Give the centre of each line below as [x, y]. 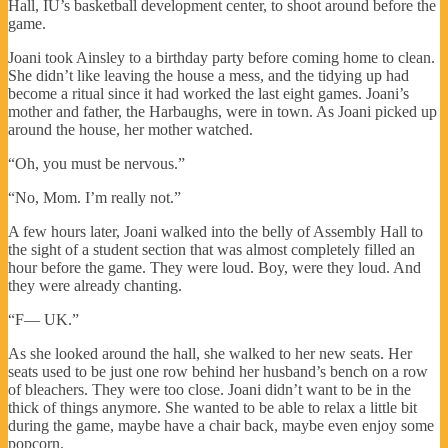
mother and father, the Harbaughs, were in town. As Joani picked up [222, 111]
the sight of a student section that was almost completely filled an [211, 249]
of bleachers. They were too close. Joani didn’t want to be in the [209, 389]
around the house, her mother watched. [130, 129]
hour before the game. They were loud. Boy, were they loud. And [214, 267]
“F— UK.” [43, 319]
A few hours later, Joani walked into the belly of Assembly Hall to [215, 231]
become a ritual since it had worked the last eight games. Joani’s [208, 93]
